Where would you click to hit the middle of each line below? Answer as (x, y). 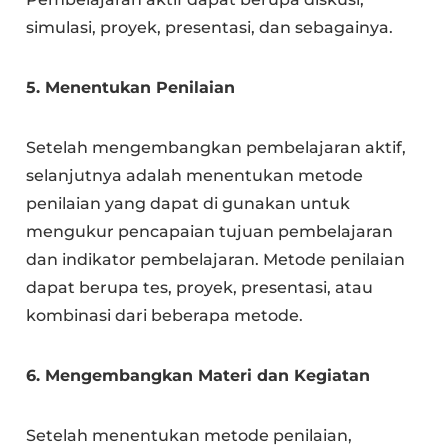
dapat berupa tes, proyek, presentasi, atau (200, 287)
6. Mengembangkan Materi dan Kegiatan (198, 375)
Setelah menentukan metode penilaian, (189, 435)
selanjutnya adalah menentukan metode (195, 175)
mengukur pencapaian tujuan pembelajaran (210, 231)
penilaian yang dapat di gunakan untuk (188, 203)
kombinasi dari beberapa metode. (165, 315)
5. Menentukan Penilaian (131, 87)
